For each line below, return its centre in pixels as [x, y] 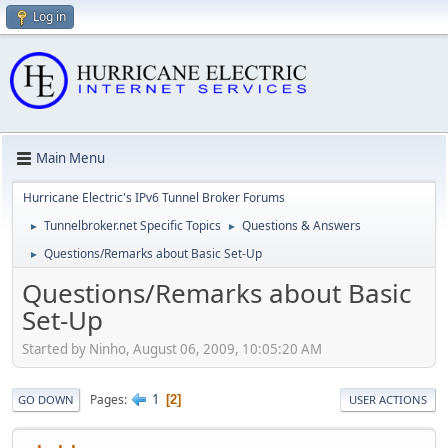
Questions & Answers [301, 225]
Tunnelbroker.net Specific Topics [132, 225]
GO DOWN [46, 400]
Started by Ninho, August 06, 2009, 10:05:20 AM [172, 349]
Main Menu [70, 158]
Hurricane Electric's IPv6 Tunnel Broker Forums [154, 197]
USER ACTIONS [388, 400]
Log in [49, 16]
